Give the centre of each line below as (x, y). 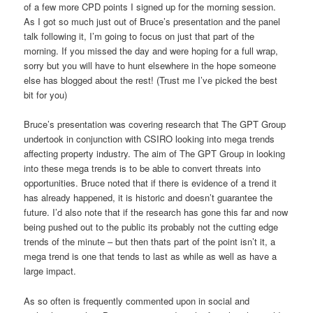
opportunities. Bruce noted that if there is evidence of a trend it (151, 183)
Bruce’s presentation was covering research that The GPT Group (155, 124)
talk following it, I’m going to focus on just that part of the (139, 36)
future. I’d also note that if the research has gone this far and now (156, 212)
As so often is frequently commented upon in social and (137, 300)
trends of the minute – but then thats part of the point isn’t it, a (150, 242)
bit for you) (46, 95)
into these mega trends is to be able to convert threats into (143, 168)
